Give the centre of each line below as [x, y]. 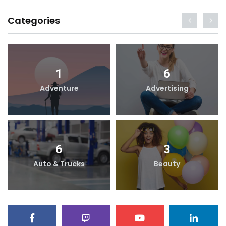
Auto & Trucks [59, 164]
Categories [34, 20]
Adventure [59, 88]
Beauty [167, 164]
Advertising [167, 88]
